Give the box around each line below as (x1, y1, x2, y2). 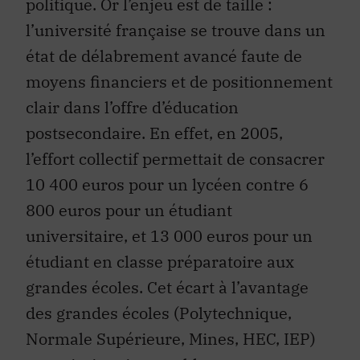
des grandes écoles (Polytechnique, (26, 279, 292, 301)
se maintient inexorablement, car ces (26, 330, 308, 353)
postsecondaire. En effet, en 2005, (26, 99, 283, 121)
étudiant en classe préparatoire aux (26, 227, 294, 250)
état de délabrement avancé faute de (26, 22, 302, 44)
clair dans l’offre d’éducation (26, 73, 239, 96)
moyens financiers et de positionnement (26, 47, 333, 70)
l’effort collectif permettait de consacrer (26, 125, 325, 147)
